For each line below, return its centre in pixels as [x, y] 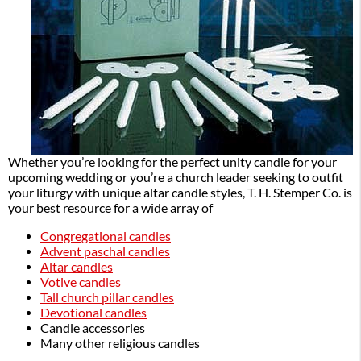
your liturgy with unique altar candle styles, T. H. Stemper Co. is [180, 192]
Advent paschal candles [105, 251]
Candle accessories [93, 328]
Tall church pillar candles [107, 297]
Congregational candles [106, 236]
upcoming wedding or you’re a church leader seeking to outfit [176, 177]
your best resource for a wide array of [110, 207]
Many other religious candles [120, 343]
